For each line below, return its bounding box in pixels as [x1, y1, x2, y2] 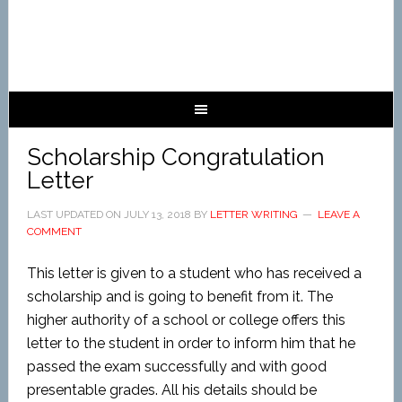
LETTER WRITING [209, 208, 298, 221]
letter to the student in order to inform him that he [26, 335, 355, 352]
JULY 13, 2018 [123, 208, 191, 221]
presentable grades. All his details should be [26, 381, 317, 398]
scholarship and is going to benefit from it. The [26, 288, 333, 305]
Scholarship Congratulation [26, 144, 325, 170]
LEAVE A [317, 208, 360, 221]
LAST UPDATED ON [26, 208, 124, 221]
